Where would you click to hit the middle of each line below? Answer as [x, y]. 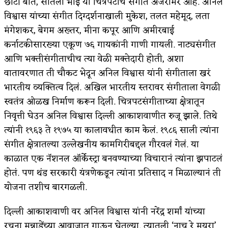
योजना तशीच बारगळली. [46, 187]
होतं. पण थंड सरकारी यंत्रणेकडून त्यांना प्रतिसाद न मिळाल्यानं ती [112, 173]
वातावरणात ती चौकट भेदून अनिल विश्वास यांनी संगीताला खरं [107, 73]
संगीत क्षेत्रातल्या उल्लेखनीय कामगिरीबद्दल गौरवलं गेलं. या [102, 144]
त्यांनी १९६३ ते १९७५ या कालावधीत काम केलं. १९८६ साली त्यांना [111, 130]
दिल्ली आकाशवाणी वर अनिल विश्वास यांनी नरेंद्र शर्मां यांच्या [105, 211]
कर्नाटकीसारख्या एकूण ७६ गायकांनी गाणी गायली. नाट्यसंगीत [110, 45]
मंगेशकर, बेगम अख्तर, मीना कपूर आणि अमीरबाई [89, 30]
